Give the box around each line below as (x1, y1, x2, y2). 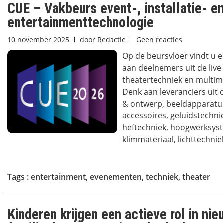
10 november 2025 (7, 35, 69, 44)
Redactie (95, 35, 126, 44)
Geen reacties (136, 35, 182, 44)
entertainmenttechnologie (7, 14, 154, 31)
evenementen (90, 171, 142, 182)
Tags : (7, 171, 31, 182)
